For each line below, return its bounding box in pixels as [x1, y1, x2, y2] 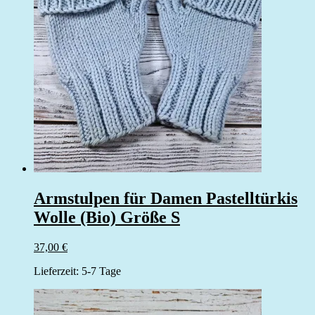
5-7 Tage [82, 264, 121, 277]
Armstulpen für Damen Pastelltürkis [34, 188, 297, 207]
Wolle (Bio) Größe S [34, 207, 180, 226]
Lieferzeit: [34, 264, 82, 277]
